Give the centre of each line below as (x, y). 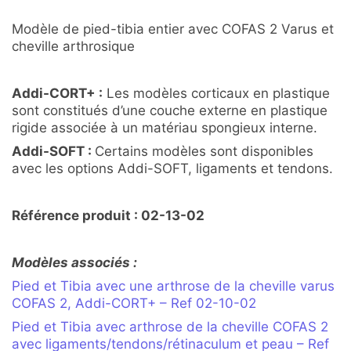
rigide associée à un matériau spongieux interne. (165, 128)
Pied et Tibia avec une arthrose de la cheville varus (173, 286)
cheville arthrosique (73, 47)
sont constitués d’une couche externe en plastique (170, 111)
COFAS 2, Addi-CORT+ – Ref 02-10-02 (134, 304)
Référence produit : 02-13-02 (108, 216)
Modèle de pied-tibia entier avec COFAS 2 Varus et (173, 29)
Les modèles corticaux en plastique (216, 94)
